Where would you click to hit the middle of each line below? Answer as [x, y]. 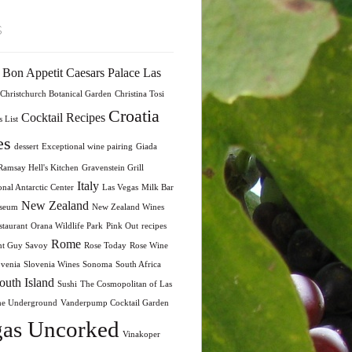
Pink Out [122, 225]
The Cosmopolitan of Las [126, 284]
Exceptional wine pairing [87, 146]
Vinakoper [141, 334]
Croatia [134, 115]
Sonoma [97, 264]
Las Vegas [120, 187]
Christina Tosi [139, 93]
